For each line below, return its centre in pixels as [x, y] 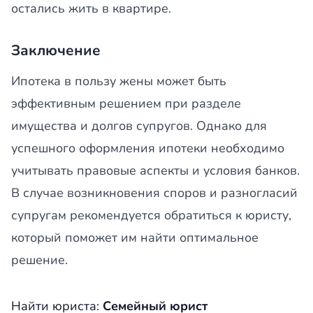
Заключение [56, 50]
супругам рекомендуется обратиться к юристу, [151, 215]
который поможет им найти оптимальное [135, 238]
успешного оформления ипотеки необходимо [148, 148]
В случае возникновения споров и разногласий [154, 193]
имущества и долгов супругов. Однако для [139, 126]
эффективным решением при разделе [126, 103]
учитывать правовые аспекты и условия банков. [155, 170]
